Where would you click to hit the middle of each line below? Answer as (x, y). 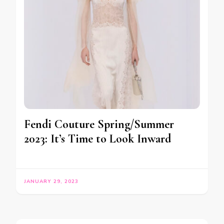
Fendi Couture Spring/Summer (99, 124)
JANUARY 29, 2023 (51, 182)
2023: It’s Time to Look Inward (97, 139)
